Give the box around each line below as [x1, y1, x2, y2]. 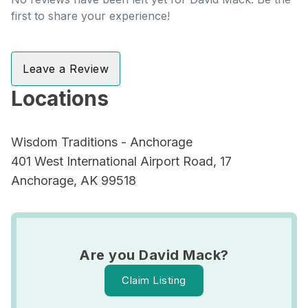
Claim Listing [122, 274, 186, 287]
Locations [11, 86, 109, 111]
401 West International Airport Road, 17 [11, 154, 232, 168]
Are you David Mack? [79, 247, 229, 263]
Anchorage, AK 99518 [11, 173, 136, 188]
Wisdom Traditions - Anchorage [11, 135, 192, 149]
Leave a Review [23, 62, 109, 76]
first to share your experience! [11, 9, 170, 23]
